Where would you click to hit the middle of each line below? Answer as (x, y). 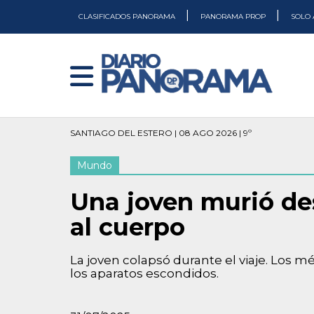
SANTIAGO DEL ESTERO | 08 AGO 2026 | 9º (161, 133)
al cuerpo (128, 227)
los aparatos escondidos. (144, 273)
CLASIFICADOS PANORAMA (128, 16)
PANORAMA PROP (234, 16)
